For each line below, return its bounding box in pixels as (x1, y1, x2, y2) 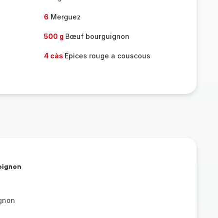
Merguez (48, 13, 81, 21)
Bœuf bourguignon (65, 32, 129, 40)
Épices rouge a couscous (64, 52, 150, 60)
